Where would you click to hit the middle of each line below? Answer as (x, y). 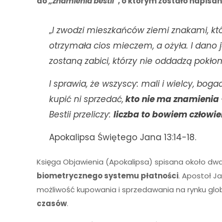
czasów (52, 203)
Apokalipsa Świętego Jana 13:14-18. (123, 137)
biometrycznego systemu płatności (108, 176)
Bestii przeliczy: (82, 114)
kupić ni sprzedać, (86, 99)
